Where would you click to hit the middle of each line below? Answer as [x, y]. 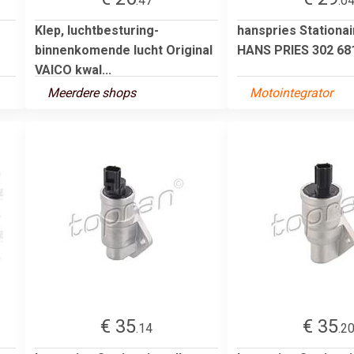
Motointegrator [291, 92]
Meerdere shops [92, 92]
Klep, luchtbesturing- [97, 30]
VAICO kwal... [73, 70]
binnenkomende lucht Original [124, 50]
